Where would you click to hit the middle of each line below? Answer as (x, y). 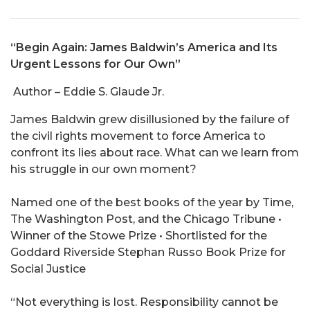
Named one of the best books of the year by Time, (152, 203)
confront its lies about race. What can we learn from (155, 153)
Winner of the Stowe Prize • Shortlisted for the (139, 236)
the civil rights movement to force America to (138, 136)
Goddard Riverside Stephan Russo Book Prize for (148, 253)
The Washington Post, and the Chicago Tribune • (146, 219)
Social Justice (48, 269)
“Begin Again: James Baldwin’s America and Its (144, 48)
